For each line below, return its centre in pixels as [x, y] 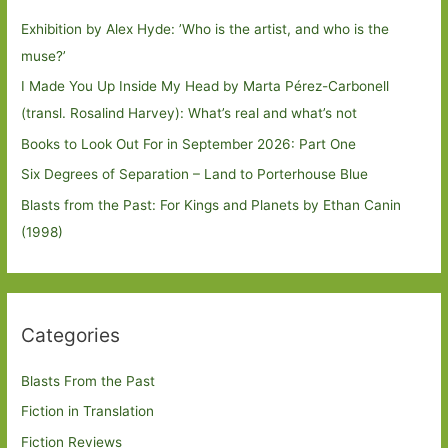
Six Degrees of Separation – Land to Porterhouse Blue [195, 174]
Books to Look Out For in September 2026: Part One [189, 143]
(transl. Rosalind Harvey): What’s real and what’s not [189, 113]
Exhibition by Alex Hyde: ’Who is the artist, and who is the [205, 28]
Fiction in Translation [88, 411]
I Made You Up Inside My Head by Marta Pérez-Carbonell [205, 86]
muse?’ [48, 55]
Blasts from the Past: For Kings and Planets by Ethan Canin [211, 204]
